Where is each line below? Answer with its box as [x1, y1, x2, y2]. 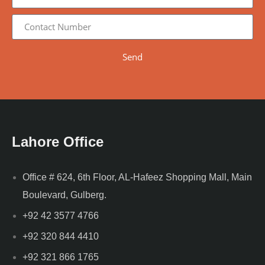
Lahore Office [12, 133, 104, 150]
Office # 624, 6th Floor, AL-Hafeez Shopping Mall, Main [22, 172, 252, 182]
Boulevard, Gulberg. [22, 189, 106, 200]
